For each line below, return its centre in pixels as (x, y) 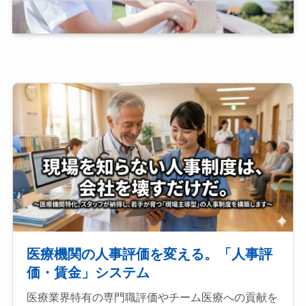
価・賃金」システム (88, 272)
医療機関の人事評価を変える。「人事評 (149, 254)
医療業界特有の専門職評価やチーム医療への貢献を (152, 297)
